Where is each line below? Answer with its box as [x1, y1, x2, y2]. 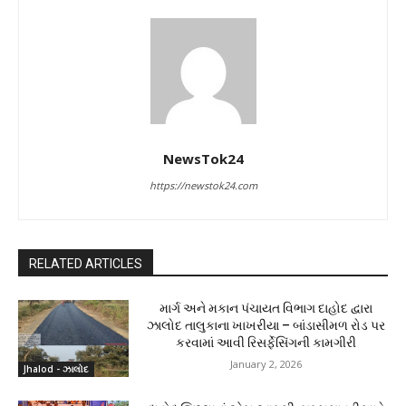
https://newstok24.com [149, 178, 257, 192]
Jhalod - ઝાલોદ [24, 362, 89, 376]
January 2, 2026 [229, 356, 302, 371]
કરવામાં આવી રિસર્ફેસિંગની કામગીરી [175, 334, 356, 350]
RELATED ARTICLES [29, 256, 142, 271]
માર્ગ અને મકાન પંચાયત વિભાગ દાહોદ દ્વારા [159, 300, 372, 315]
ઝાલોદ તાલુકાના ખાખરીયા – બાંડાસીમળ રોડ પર [146, 317, 385, 333]
